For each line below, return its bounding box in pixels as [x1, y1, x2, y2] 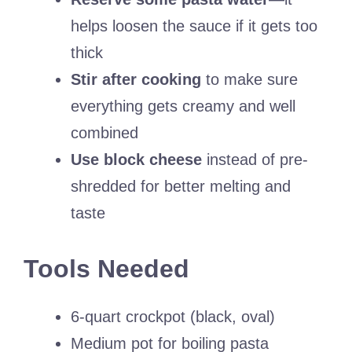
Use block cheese [71, 151, 202, 169]
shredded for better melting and [71, 178, 291, 196]
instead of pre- [202, 151, 308, 169]
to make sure [201, 71, 298, 89]
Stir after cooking [71, 71, 201, 89]
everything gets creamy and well [71, 97, 295, 115]
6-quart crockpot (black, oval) [71, 308, 275, 326]
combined [71, 124, 138, 142]
